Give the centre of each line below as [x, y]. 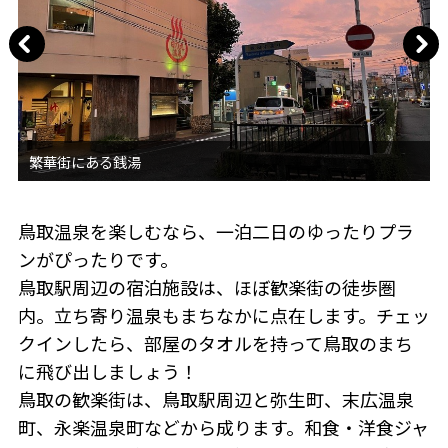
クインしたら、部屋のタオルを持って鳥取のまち [215, 343]
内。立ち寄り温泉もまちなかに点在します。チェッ [223, 315]
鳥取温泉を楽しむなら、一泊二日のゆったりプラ [215, 231]
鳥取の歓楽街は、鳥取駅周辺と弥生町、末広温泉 [215, 399]
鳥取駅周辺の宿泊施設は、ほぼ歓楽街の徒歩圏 [206, 287]
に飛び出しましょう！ [107, 371]
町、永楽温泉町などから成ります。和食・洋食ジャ [223, 427]
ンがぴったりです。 [97, 259]
